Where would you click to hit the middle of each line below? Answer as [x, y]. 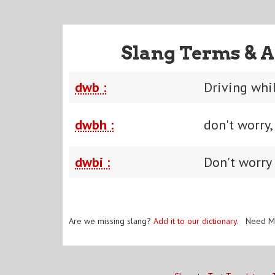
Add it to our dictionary [195, 221]
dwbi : [92, 162]
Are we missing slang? [111, 221]
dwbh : [94, 124]
